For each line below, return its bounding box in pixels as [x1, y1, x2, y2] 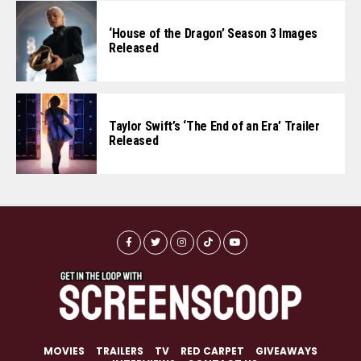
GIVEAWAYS [255, 343, 317, 358]
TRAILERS [96, 343, 143, 358]
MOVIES [44, 343, 85, 358]
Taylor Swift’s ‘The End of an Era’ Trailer [109, 118, 320, 134]
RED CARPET [180, 343, 244, 358]
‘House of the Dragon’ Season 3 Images [109, 25, 318, 41]
